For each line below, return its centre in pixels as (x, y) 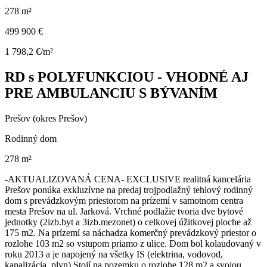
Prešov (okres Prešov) (46, 118)
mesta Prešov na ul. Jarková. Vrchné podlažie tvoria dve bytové (124, 211)
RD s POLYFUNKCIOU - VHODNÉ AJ (127, 77)
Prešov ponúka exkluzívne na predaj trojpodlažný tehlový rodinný (129, 190)
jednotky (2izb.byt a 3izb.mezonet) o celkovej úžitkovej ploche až (128, 222)
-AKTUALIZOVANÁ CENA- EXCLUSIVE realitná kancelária (128, 179)
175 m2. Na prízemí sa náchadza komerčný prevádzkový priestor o (131, 232)
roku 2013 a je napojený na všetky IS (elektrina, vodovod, (114, 254)
